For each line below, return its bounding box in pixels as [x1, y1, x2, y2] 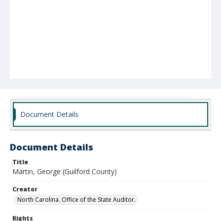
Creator [12, 185, 37, 193]
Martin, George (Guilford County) [12, 167, 117, 176]
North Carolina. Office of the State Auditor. [17, 195, 136, 204]
